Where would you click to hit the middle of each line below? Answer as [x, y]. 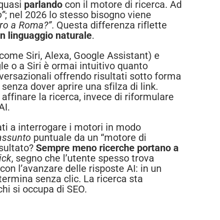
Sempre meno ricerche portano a [107, 148]
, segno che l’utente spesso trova [83, 158]
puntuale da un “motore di [89, 138]
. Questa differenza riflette [109, 25]
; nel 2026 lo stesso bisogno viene [78, 15]
